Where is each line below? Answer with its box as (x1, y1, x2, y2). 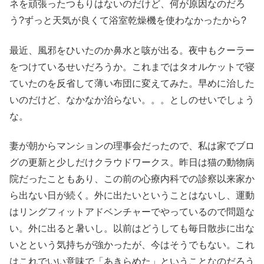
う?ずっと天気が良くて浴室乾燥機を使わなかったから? (9, 15, 246, 26)
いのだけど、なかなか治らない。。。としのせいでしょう (9, 94, 255, 105)
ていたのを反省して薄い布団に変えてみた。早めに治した (9, 78, 255, 88)
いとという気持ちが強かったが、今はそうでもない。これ (9, 239, 255, 250)
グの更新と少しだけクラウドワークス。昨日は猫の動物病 (9, 157, 255, 167)
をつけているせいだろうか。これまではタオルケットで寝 (9, 61, 255, 72)
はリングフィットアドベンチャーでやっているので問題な (9, 206, 255, 217)
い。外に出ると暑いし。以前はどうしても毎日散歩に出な (9, 223, 255, 233)
